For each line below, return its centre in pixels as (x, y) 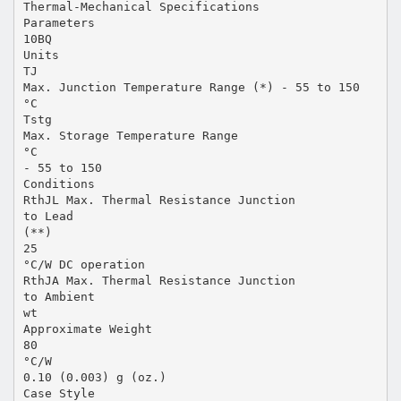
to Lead (48, 216)
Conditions (59, 183)
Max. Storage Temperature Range (130, 135)
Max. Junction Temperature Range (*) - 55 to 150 (191, 87)
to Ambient (59, 296)
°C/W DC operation (84, 264)
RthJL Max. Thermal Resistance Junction (159, 200)
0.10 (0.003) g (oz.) (94, 377)
